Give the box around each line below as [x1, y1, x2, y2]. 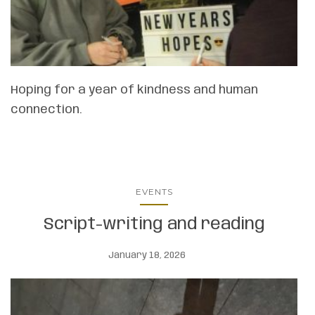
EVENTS [135, 186, 173, 198]
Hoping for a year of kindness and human [11, 84, 258, 97]
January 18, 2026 [108, 251, 186, 261]
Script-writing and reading [43, 216, 265, 234]
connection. [11, 103, 82, 117]
